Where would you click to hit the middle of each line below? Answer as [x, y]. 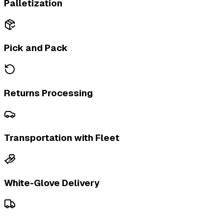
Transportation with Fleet [62, 138]
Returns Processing [48, 93]
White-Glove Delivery [52, 183]
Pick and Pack [36, 48]
